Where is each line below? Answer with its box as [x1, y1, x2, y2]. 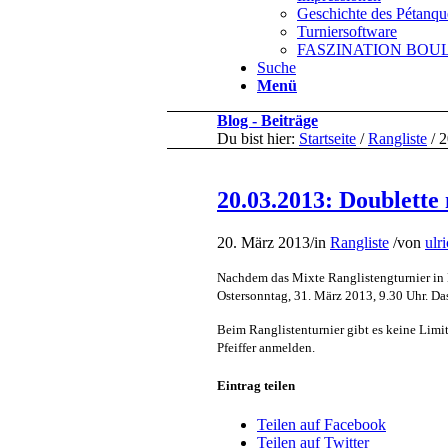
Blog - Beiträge [217, 112, 318, 129]
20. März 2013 [217, 233, 310, 251]
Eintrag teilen [217, 377, 295, 393]
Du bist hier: [217, 130, 295, 147]
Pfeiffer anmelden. [217, 339, 318, 355]
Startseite [299, 130, 356, 147]
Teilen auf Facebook [257, 416, 386, 434]
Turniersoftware [297, 23, 397, 40]
